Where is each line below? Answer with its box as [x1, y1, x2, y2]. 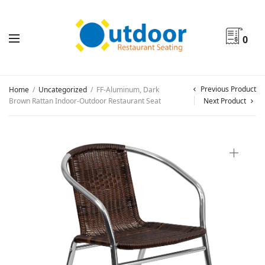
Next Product [203, 96, 246, 106]
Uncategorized [38, 85, 87, 95]
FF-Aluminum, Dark [95, 85, 159, 95]
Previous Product [201, 84, 256, 94]
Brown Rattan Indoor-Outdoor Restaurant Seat [9, 96, 161, 106]
